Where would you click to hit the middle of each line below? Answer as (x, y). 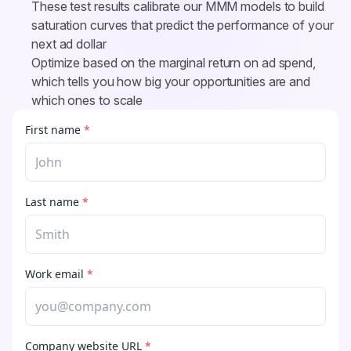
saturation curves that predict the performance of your (183, 25)
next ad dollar (69, 44)
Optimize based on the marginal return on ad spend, (174, 63)
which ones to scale (87, 100)
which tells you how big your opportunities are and (171, 81)
